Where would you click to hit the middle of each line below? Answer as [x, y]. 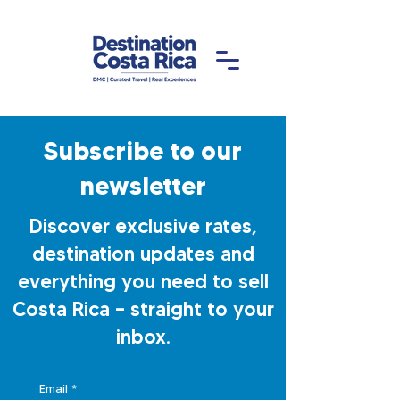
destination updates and [143, 254]
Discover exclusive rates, [143, 226]
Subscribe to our [143, 151]
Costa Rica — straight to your [143, 309]
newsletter [143, 186]
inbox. [143, 337]
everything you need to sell [143, 282]
